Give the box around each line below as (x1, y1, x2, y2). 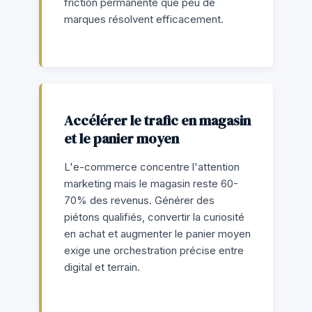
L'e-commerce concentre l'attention (64, 159, 240, 173)
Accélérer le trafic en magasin (64, 110, 251, 130)
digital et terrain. (64, 260, 140, 274)
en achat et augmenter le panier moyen (64, 226, 251, 240)
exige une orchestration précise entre (64, 243, 244, 257)
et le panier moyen (64, 128, 179, 148)
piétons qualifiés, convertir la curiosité (64, 210, 244, 224)
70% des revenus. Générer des (64, 193, 214, 207)
